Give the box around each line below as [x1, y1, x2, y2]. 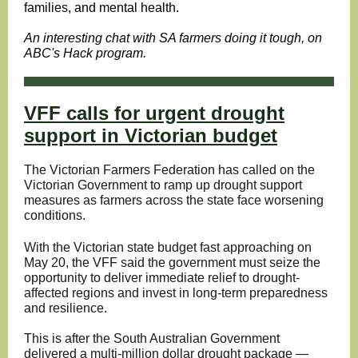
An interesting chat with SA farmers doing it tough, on [24, 31, 322, 45]
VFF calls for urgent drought [24, 102, 284, 124]
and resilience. [24, 301, 107, 315]
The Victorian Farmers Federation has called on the [24, 163, 315, 177]
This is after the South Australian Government [24, 332, 280, 345]
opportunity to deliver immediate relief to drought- [24, 271, 300, 284]
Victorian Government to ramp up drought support [24, 178, 302, 192]
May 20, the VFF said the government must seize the [24, 256, 320, 269]
